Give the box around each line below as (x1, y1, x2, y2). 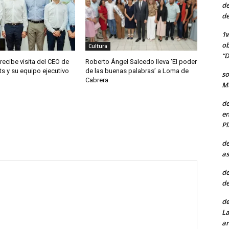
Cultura (88, 42, 108, 50)
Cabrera (85, 76, 109, 84)
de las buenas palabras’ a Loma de (85, 67, 189, 75)
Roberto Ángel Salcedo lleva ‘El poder (85, 58, 197, 66)
